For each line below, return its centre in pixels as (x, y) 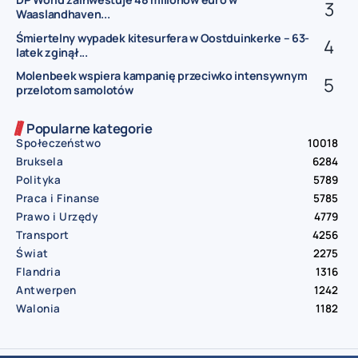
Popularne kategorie (89, 128)
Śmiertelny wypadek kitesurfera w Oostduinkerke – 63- (163, 38)
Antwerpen (46, 290)
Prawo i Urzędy (57, 216)
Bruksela (40, 161)
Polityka (38, 179)
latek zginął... (52, 52)
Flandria (38, 271)
